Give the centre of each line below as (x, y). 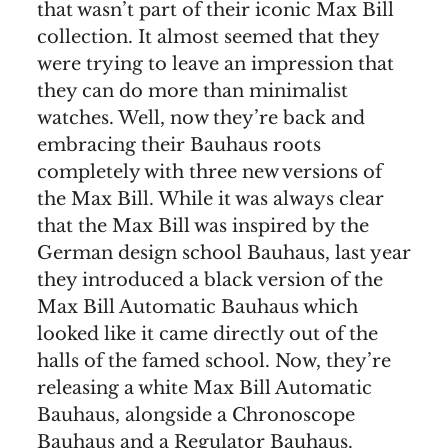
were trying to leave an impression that (215, 63)
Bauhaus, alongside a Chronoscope (196, 414)
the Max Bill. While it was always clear (210, 198)
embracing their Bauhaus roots (179, 144)
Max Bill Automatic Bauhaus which (197, 306)
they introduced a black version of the (210, 279)
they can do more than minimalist (192, 90)
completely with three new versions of (209, 171)
